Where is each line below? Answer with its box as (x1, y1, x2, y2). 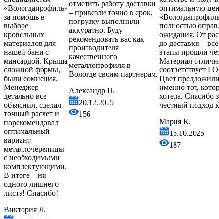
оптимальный (2, 127, 48, 135)
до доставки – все (157, 39, 217, 47)
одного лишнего (2, 179, 57, 188)
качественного (67, 52, 116, 61)
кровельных (2, 30, 43, 39)
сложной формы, (2, 65, 59, 74)
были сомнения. (2, 74, 56, 83)
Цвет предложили (157, 74, 218, 83)
